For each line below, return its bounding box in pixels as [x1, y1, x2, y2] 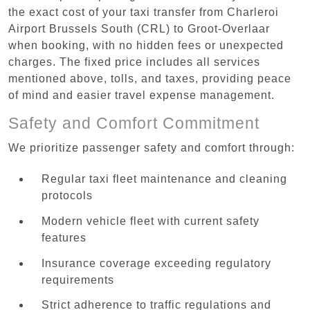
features [42, 231, 86, 244]
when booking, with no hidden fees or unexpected [8, 39, 284, 51]
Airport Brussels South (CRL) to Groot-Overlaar [8, 22, 270, 35]
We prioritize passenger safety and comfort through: [8, 141, 295, 154]
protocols [42, 190, 93, 202]
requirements [42, 273, 114, 286]
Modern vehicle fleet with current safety [42, 215, 259, 227]
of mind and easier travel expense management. [8, 89, 275, 101]
